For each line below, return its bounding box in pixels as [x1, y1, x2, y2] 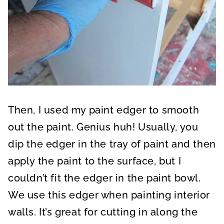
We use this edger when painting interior [8, 188, 210, 201]
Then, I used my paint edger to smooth [8, 103, 199, 116]
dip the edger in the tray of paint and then [8, 137, 216, 150]
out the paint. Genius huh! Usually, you [8, 120, 198, 133]
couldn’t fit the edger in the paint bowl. [8, 171, 201, 184]
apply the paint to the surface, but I [8, 154, 181, 167]
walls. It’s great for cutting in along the [8, 205, 198, 218]
